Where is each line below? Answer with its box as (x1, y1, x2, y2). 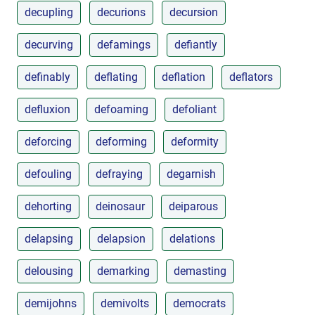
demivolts (101, 296, 149, 310)
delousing (25, 264, 73, 278)
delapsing (25, 231, 73, 245)
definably (25, 70, 70, 84)
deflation (162, 70, 205, 84)
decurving (25, 37, 73, 51)
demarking (97, 264, 150, 278)
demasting (174, 264, 226, 278)
